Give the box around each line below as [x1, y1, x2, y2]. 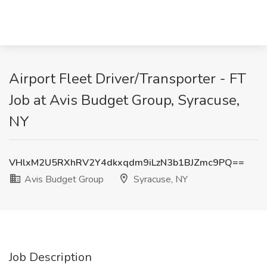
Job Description [9, 249, 92, 265]
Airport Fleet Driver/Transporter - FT [9, 69, 246, 88]
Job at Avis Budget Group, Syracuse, [9, 91, 240, 110]
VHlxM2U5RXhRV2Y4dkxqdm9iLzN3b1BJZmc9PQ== [9, 156, 244, 169]
